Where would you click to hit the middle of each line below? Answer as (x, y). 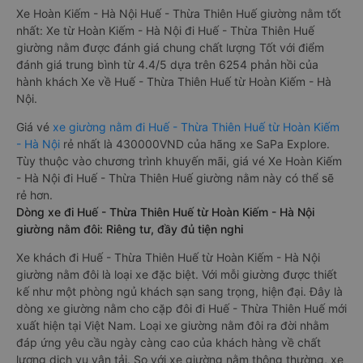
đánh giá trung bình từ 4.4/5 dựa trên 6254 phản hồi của (167, 64)
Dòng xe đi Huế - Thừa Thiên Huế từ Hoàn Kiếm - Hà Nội (165, 212)
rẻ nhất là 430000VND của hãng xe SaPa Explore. (196, 144)
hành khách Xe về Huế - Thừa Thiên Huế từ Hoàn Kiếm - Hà (174, 81)
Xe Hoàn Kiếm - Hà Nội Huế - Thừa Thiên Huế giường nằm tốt (179, 13)
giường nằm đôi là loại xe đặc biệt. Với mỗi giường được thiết (177, 274)
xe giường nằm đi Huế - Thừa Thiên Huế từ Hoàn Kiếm (196, 127)
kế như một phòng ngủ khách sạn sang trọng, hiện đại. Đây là (179, 291)
